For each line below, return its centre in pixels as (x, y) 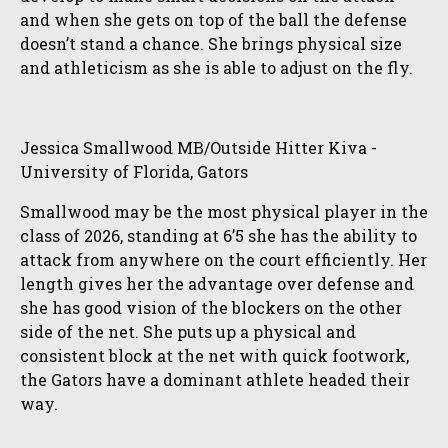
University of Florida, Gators (134, 171)
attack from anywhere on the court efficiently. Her (223, 259)
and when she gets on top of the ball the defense (213, 19)
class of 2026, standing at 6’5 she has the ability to (218, 235)
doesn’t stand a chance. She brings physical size (211, 43)
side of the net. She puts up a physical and (188, 331)
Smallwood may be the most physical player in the (224, 211)
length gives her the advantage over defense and (217, 283)
